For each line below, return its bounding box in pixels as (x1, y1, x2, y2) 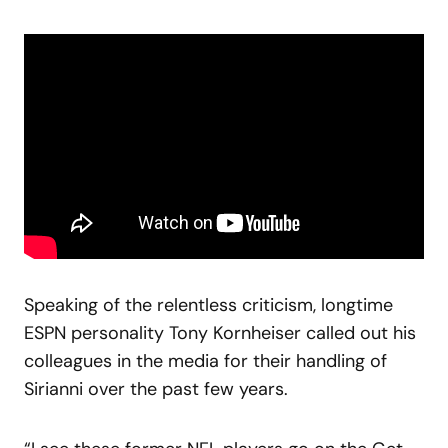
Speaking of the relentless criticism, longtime (24, 292, 393, 317)
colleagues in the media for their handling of (24, 348, 387, 373)
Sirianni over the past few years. (24, 376, 288, 401)
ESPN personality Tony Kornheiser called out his (24, 320, 416, 345)
